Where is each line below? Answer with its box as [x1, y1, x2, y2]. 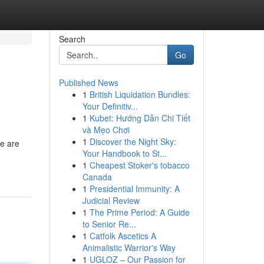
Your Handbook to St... [82, 147, 167, 159]
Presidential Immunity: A [89, 183, 180, 194]
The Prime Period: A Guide [89, 206, 190, 218]
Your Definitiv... [82, 100, 138, 112]
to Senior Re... [82, 218, 136, 230]
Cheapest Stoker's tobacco [89, 159, 190, 171]
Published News [58, 77, 118, 88]
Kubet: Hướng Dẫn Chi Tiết [89, 112, 190, 124]
